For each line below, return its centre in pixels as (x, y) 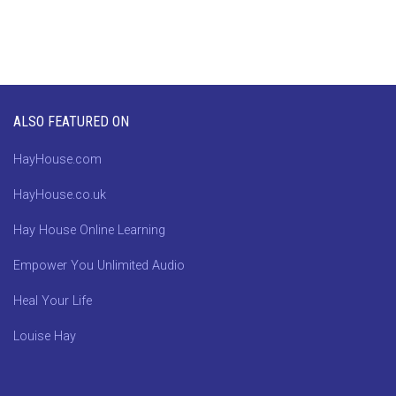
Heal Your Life (53, 301)
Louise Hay (45, 336)
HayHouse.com (57, 159)
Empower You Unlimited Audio (99, 265)
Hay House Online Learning (89, 230)
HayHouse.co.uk (60, 194)
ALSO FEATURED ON (71, 121)
